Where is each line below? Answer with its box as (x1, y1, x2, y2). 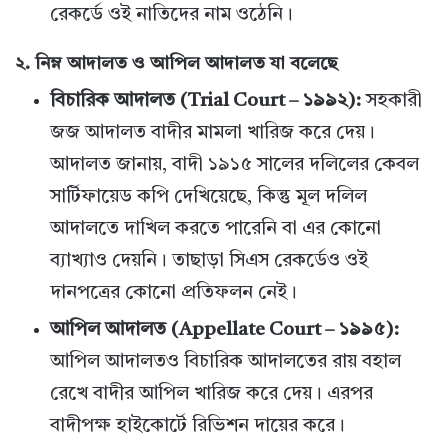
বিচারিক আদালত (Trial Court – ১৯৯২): (50, 92, 361, 112)
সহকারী (361, 92, 422, 112)
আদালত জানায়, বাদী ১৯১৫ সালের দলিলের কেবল (50, 156, 419, 176)
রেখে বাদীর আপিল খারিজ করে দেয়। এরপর (50, 385, 373, 405)
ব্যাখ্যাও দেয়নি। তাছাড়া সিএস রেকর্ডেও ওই (50, 252, 368, 272)
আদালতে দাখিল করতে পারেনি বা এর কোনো (50, 220, 381, 240)
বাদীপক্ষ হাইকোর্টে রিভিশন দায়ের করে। (50, 417, 345, 437)
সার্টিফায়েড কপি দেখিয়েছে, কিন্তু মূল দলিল (50, 188, 367, 208)
